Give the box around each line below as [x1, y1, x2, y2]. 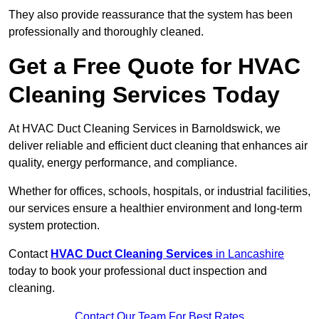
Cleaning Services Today [9, 82, 280, 108]
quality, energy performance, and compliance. [9, 157, 240, 169]
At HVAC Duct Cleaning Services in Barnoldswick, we [9, 122, 281, 135]
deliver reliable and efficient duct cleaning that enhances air [9, 140, 308, 152]
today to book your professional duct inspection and [9, 265, 267, 278]
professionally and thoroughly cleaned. [9, 26, 204, 38]
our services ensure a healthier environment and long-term [9, 202, 302, 215]
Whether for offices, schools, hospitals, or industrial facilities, [9, 185, 310, 198]
